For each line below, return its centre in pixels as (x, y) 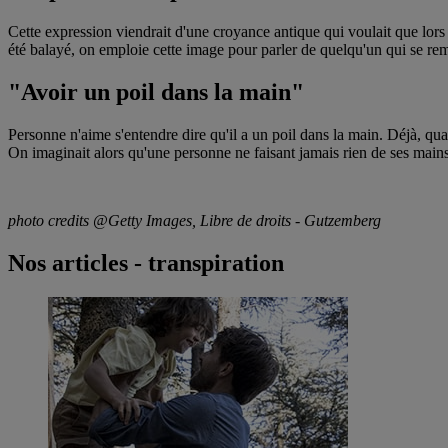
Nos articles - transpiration (146, 262)
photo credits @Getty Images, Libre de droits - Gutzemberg (194, 220)
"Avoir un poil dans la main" (156, 91)
